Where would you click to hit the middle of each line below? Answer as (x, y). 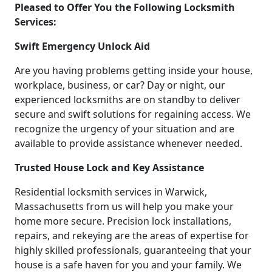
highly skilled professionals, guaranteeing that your (133, 250)
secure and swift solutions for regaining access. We (133, 114)
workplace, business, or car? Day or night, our (120, 85)
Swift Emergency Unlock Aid (82, 46)
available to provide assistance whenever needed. (128, 143)
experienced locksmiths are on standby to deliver (127, 99)
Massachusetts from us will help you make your (124, 206)
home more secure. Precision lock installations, (123, 221)
